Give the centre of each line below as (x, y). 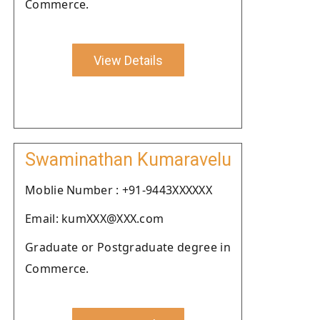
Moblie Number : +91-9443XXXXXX (119, 190)
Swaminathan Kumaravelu (128, 160)
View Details (128, 60)
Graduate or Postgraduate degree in (128, 247)
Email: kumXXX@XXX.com (95, 219)
